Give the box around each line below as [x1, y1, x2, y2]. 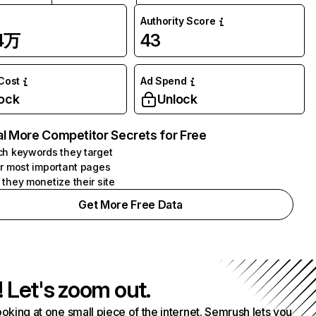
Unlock [157, 92, 197, 107]
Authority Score [140, 15, 216, 27]
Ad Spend [140, 75, 187, 87]
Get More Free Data [78, 197, 183, 212]
